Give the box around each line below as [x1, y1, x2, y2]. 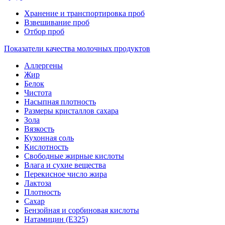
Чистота [24, 88, 52, 97]
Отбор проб [24, 27, 64, 36]
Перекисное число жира [24, 170, 107, 178]
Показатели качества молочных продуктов [4, 44, 150, 53]
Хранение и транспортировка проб [24, 9, 145, 18]
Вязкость [24, 125, 54, 133]
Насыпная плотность [24, 97, 96, 106]
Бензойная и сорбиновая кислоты [24, 206, 139, 214]
